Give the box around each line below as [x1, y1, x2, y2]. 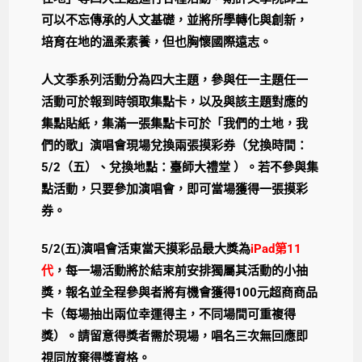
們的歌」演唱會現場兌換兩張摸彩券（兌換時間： [41, 137, 309, 153]
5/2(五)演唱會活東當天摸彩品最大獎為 [41, 241, 251, 256]
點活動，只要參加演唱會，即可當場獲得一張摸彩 [41, 181, 309, 196]
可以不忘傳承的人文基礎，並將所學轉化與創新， [41, 12, 309, 27]
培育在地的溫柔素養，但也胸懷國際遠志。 [41, 34, 272, 49]
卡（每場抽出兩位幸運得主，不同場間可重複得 [41, 306, 297, 322]
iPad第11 [250, 241, 302, 256]
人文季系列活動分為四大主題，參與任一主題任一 [41, 72, 309, 87]
